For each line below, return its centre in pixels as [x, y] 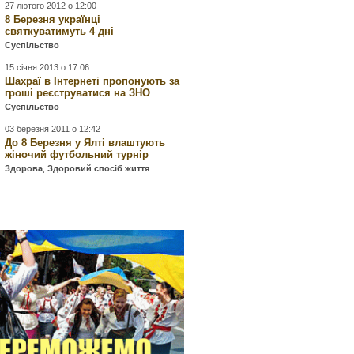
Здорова [24, 168]
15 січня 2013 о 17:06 [47, 67]
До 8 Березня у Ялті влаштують [85, 143]
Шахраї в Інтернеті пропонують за [92, 81]
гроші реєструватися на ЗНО [78, 93]
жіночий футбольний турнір [77, 154]
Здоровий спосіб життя [99, 168]
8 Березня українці [53, 19]
